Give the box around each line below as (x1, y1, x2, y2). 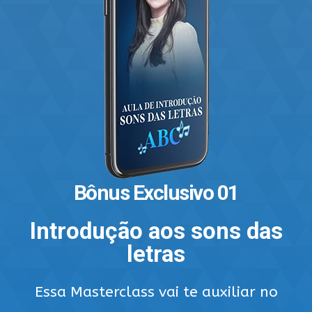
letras (127, 240, 185, 267)
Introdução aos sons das (29, 217, 283, 244)
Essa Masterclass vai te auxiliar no (34, 283, 278, 301)
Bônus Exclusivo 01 (73, 180, 239, 205)
